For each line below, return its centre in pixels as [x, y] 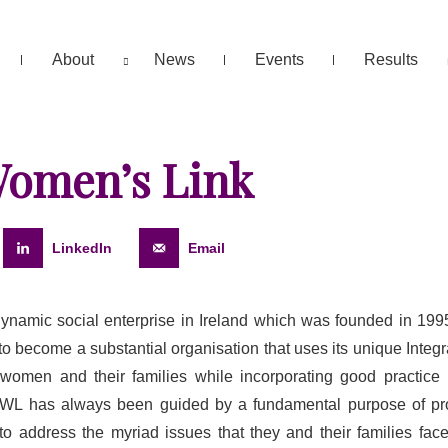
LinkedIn [82, 248]
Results [391, 59]
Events [279, 59]
